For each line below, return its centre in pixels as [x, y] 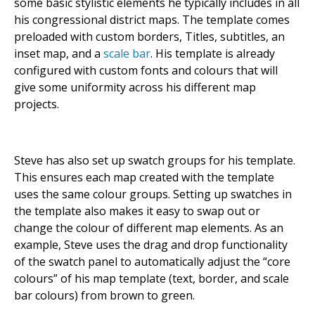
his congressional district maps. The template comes [152, 19]
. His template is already [213, 53]
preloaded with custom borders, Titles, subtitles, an [149, 36]
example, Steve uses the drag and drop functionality [151, 244]
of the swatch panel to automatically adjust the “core [152, 261]
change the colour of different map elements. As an [149, 227]
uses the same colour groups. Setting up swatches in [153, 194]
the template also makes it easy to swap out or [137, 211]
